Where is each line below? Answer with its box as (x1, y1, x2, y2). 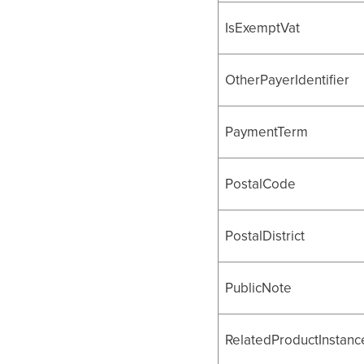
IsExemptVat (225, 18, 301, 38)
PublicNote (225, 278, 292, 298)
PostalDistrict (225, 226, 305, 246)
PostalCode (225, 174, 297, 194)
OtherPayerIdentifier (225, 70, 350, 90)
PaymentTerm (225, 122, 309, 142)
